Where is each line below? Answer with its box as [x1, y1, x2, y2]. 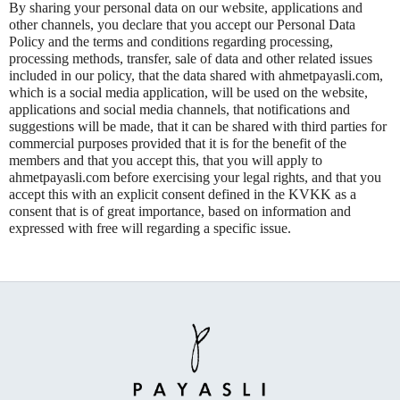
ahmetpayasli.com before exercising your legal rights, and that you [9, 170, 381, 185]
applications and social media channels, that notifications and [9, 102, 350, 117]
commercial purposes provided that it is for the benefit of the [9, 136, 346, 151]
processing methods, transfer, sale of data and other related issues [9, 51, 372, 66]
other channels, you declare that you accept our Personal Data [9, 17, 355, 32]
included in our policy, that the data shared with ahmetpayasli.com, [9, 68, 383, 83]
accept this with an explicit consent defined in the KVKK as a [9, 187, 356, 202]
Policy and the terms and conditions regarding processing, [9, 34, 333, 49]
